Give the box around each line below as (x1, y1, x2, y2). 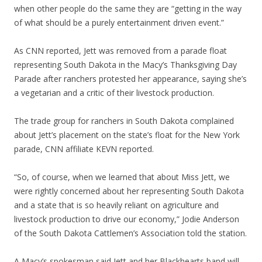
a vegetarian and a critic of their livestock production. (14, 87, 214, 98)
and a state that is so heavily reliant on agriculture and (14, 199, 219, 211)
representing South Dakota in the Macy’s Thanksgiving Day (14, 58, 237, 70)
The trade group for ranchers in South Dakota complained (14, 115, 234, 126)
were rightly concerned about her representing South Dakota (14, 185, 244, 196)
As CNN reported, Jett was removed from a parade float (14, 44, 227, 56)
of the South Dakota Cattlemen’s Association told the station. (14, 227, 247, 239)
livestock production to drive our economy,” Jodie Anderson (14, 213, 239, 225)
